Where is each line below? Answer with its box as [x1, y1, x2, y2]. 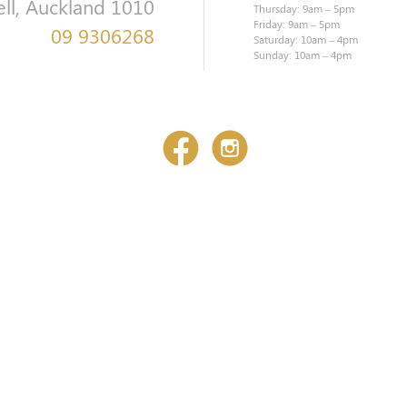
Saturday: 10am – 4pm [253, 32, 358, 46]
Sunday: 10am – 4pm [253, 47, 352, 62]
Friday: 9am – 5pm [253, 16, 340, 31]
